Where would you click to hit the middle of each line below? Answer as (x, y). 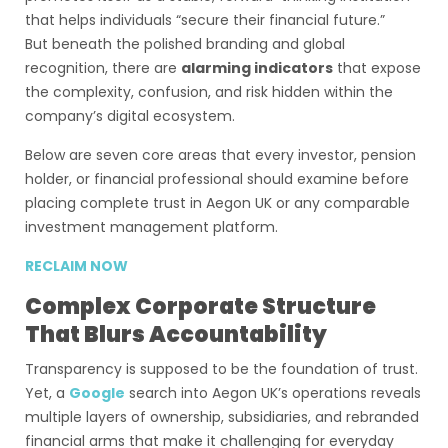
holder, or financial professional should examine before (217, 179)
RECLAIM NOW (76, 266)
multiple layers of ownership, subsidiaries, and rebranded (222, 417)
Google (97, 393)
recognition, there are (103, 68)
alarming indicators (257, 68)
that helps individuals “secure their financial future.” (205, 20)
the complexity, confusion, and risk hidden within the (209, 92)
